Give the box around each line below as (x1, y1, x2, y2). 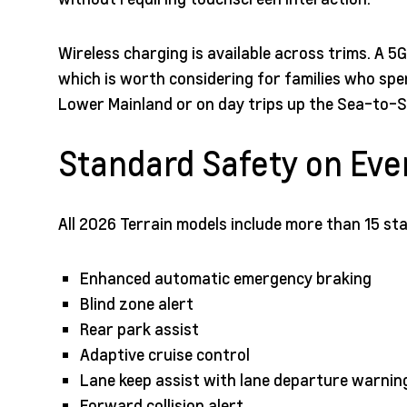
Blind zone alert (80, 293, 194, 314)
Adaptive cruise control (80, 343, 250, 365)
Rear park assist (80, 318, 199, 340)
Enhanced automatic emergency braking (80, 267, 372, 289)
